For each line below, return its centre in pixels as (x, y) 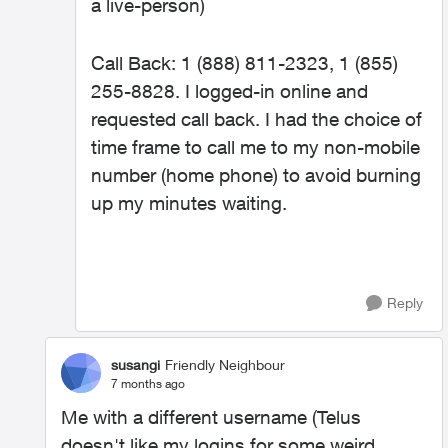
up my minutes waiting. (189, 203)
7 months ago (148, 383)
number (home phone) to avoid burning (256, 175)
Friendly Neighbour (225, 364)
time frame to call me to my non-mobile (255, 147)
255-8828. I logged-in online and (229, 91)
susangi (135, 364)
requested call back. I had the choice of (256, 119)
